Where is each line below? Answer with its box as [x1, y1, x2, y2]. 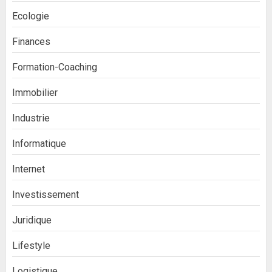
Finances [12, 36, 50, 47]
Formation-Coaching [12, 61, 97, 73]
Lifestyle [12, 240, 50, 251]
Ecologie [12, 10, 49, 22]
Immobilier [12, 87, 58, 98]
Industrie [12, 112, 50, 124]
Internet [12, 163, 45, 175]
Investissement [12, 189, 79, 200]
